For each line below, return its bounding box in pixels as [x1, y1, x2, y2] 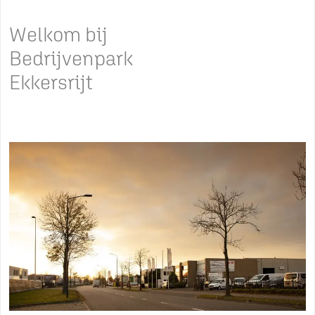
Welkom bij [9, 22, 108, 46]
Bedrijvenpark [9, 46, 133, 70]
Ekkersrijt [9, 70, 93, 94]
